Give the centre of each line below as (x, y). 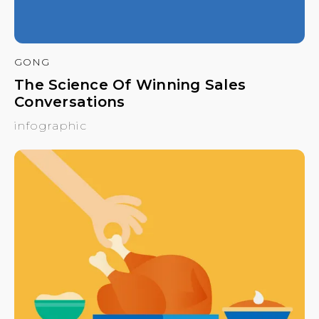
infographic (51, 126)
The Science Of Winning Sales (130, 85)
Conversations (70, 102)
